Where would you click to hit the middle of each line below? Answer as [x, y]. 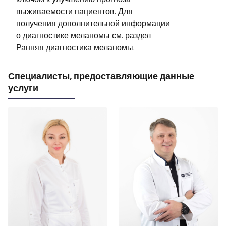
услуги [23, 88]
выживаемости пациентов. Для [74, 11]
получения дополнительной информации [93, 23]
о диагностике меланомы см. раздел [83, 35]
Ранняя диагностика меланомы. [75, 47]
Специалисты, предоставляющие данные [101, 76]
